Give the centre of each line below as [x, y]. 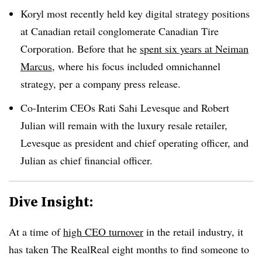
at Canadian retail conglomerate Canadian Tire [120, 31]
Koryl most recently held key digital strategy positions [135, 13]
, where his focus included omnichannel [136, 66]
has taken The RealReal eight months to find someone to [129, 249]
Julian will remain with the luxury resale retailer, [124, 125]
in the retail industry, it [193, 231]
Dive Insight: [51, 201]
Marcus [36, 66]
